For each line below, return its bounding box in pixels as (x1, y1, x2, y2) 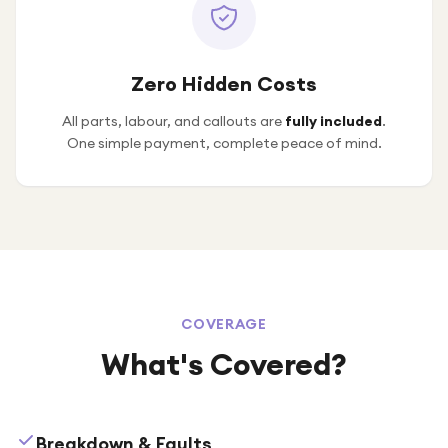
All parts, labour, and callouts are (62, 112, 285, 130)
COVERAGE (181, 315, 267, 333)
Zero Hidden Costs (131, 71, 317, 96)
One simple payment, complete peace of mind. (66, 134, 382, 152)
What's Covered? (101, 345, 347, 383)
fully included (285, 112, 382, 130)
